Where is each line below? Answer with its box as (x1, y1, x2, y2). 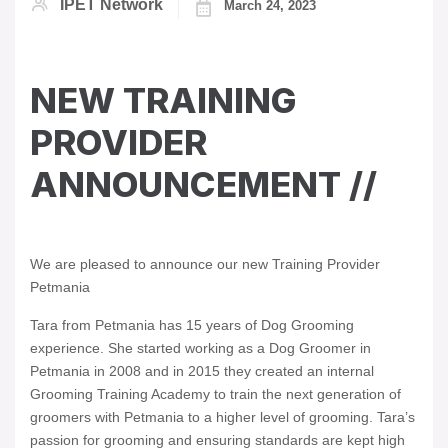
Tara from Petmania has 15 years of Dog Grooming (30, 317, 354, 334)
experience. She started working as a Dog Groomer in (30, 340, 371, 357)
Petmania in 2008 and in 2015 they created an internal (30, 363, 374, 380)
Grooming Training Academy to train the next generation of (30, 386, 401, 403)
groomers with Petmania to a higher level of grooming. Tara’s (30, 409, 415, 426)
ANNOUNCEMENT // (30, 163, 377, 206)
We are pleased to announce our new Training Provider (30, 256, 380, 273)
